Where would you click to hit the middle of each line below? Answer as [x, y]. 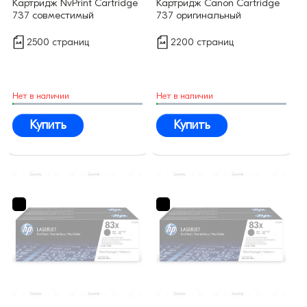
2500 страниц [58, 42]
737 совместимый [53, 15]
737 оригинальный [199, 15]
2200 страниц [202, 42]
